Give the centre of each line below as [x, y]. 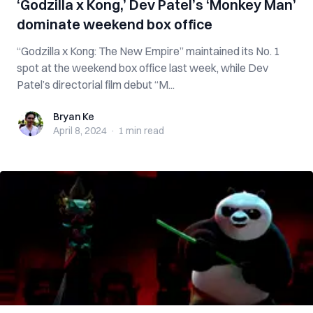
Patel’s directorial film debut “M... [96, 85]
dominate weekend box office [115, 24]
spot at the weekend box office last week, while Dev [143, 68]
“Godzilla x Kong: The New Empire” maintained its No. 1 [148, 51]
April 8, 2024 [80, 131]
